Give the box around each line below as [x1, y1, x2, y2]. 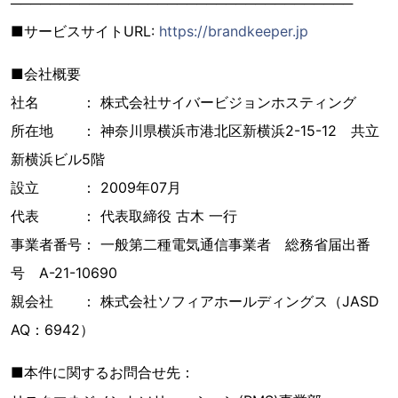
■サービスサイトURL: [11, 21, 159, 40]
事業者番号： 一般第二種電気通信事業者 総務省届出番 [11, 235, 370, 253]
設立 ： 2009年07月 [11, 178, 181, 196]
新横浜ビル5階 [11, 149, 105, 168]
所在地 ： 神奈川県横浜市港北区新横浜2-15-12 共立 [11, 121, 379, 139]
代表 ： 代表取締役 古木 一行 [11, 206, 237, 225]
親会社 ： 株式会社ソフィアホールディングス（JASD [11, 291, 379, 310]
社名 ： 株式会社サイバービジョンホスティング [11, 92, 356, 111]
